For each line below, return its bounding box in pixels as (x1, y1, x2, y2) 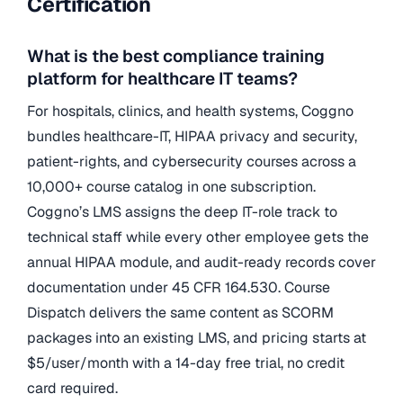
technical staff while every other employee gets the (27, 227, 369, 246)
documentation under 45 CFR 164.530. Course (27, 277, 330, 297)
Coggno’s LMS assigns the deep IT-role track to (27, 201, 337, 221)
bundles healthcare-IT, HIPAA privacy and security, (27, 126, 357, 146)
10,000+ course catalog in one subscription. (27, 176, 316, 196)
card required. (27, 378, 118, 398)
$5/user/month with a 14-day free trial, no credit (27, 353, 345, 372)
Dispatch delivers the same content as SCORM (27, 302, 334, 322)
